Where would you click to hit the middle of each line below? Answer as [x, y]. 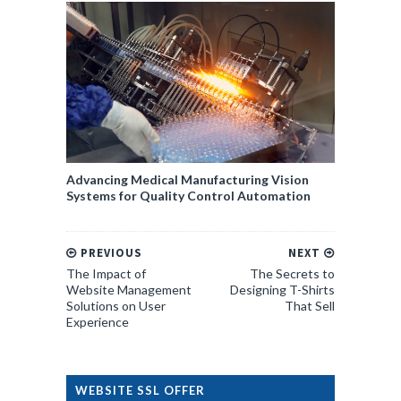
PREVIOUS [110, 252]
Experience [98, 321]
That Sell [310, 305]
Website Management [129, 289]
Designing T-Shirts [282, 289]
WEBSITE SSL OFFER [140, 390]
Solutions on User [116, 305]
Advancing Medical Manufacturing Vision [188, 179]
